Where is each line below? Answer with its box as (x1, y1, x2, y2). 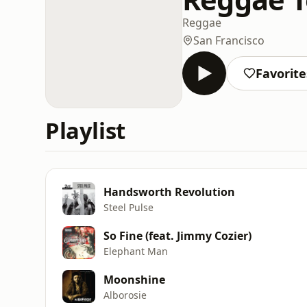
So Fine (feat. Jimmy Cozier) (103, 228, 251, 243)
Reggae (182, 14, 221, 30)
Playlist (45, 115, 125, 146)
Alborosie (103, 288, 147, 302)
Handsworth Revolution (103, 184, 235, 199)
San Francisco (193, 32, 265, 48)
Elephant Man (103, 244, 168, 258)
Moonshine (103, 271, 165, 287)
